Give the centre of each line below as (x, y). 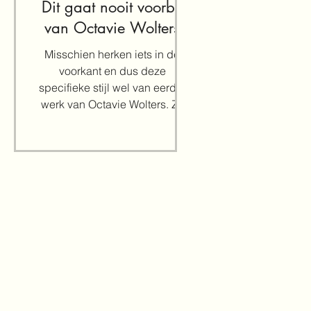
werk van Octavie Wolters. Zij (112, 104)
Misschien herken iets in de (112, 54)
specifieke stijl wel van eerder (112, 87)
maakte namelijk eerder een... (112, 121)
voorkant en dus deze (112, 71)
